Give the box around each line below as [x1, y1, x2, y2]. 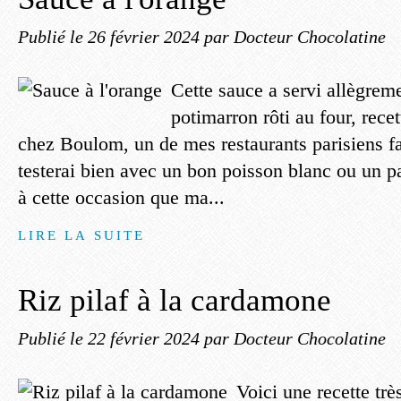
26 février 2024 [88, 27, 204, 47]
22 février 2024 [88, 328, 204, 348]
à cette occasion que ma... [18, 186, 225, 209]
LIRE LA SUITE [18, 227, 146, 243]
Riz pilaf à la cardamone [18, 283, 331, 318]
